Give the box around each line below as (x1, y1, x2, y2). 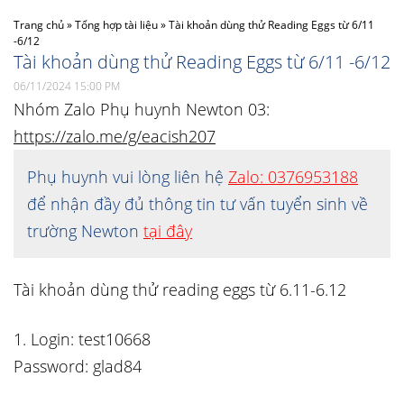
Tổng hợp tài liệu (75, 17, 158, 32)
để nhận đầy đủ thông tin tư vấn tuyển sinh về (27, 193, 368, 215)
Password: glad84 (14, 355, 142, 377)
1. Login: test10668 (14, 328, 151, 350)
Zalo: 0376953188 (228, 166, 358, 188)
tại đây (143, 220, 192, 242)
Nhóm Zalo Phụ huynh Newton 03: (14, 98, 270, 120)
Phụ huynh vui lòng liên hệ (27, 166, 228, 188)
